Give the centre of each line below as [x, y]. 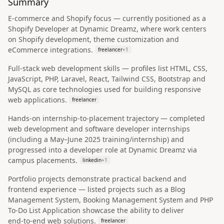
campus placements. [43, 160]
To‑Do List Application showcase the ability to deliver [96, 210]
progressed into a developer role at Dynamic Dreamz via [102, 150]
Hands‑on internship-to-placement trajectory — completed [106, 118]
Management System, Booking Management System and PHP [110, 200]
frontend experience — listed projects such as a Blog [97, 189]
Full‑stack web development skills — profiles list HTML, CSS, [108, 68]
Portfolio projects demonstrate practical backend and [97, 179]
